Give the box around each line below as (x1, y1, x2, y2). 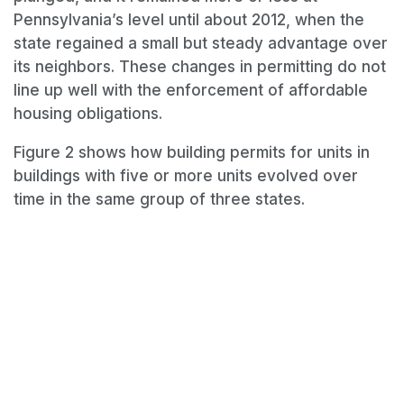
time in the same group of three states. (14, 189, 305, 208)
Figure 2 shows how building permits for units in (14, 142, 370, 161)
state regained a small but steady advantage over (14, 33, 388, 52)
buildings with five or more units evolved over (14, 166, 358, 185)
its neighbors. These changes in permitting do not (14, 57, 386, 76)
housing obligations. (14, 104, 162, 123)
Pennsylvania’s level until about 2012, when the (14, 10, 364, 29)
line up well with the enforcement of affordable (14, 80, 368, 99)
